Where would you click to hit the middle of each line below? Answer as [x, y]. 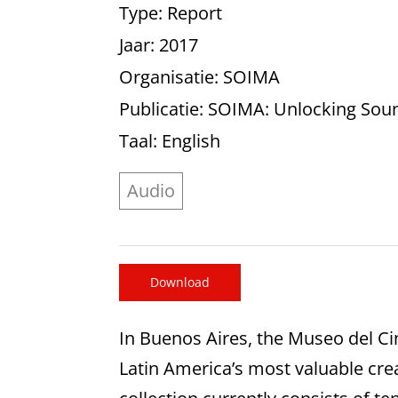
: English [187, 140]
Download [180, 282]
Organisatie [167, 76]
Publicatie [159, 108]
